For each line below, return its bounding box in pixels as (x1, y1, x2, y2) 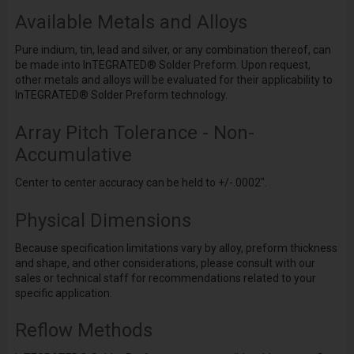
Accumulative (14, 144, 132, 167)
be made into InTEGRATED (14, 58, 147, 72)
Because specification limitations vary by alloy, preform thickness (14, 241, 337, 254)
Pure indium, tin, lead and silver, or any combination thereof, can (14, 43, 331, 57)
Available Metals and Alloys (14, 11, 247, 34)
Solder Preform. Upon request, (156, 58, 311, 72)
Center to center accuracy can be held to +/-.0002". (14, 175, 267, 189)
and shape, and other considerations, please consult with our (14, 256, 315, 269)
